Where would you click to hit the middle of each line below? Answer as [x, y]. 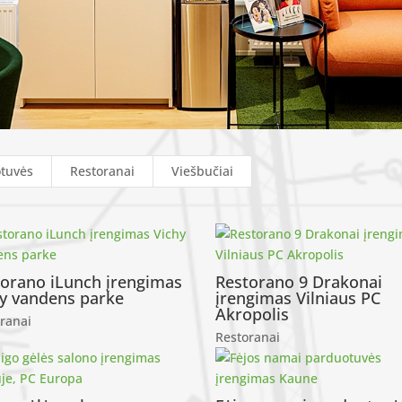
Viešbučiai [203, 170]
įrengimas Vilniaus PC [298, 297]
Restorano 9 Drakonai [299, 281]
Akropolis [253, 314]
